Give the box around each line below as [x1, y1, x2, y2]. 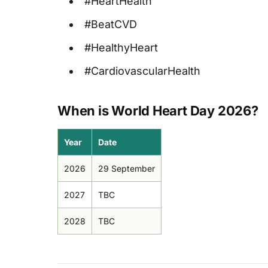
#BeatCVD [84, 18, 137, 31]
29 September [98, 163, 155, 174]
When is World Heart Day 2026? [57, 103, 258, 119]
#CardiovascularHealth [84, 65, 200, 78]
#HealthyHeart [84, 41, 158, 54]
